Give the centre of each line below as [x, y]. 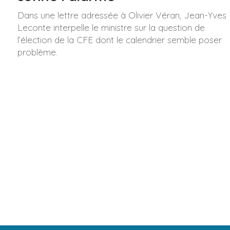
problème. [37, 52]
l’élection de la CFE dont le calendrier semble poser [120, 40]
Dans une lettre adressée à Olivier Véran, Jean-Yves [122, 15]
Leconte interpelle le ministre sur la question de [111, 27]
